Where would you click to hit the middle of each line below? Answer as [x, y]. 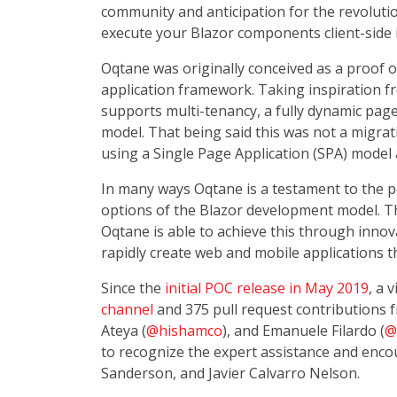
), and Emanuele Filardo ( [304, 331]
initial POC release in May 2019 [267, 288]
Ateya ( [124, 331]
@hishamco [184, 331]
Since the [133, 288]
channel [127, 309]
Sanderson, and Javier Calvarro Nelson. [230, 373]
